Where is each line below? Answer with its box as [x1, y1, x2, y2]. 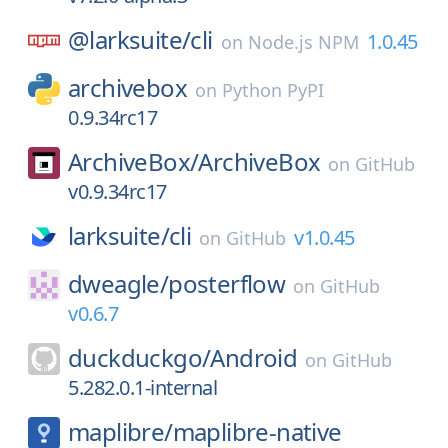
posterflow [168, 267, 286, 300]
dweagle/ [68, 267, 169, 300]
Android [210, 341, 298, 374]
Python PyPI [222, 78, 324, 102]
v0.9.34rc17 [68, 178, 167, 205]
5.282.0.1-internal [68, 374, 217, 401]
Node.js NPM [247, 30, 359, 54]
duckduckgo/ [68, 341, 211, 374]
